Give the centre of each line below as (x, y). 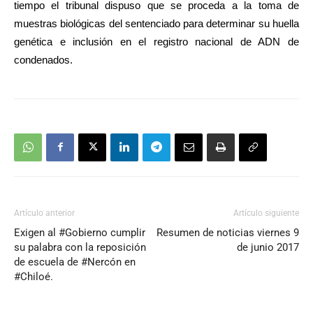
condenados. (43, 59)
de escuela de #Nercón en (75, 262)
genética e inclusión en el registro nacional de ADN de (156, 41)
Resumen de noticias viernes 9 (228, 232)
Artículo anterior (44, 213)
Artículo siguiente (266, 213)
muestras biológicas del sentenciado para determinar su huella (156, 23)
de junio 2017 (268, 247)
